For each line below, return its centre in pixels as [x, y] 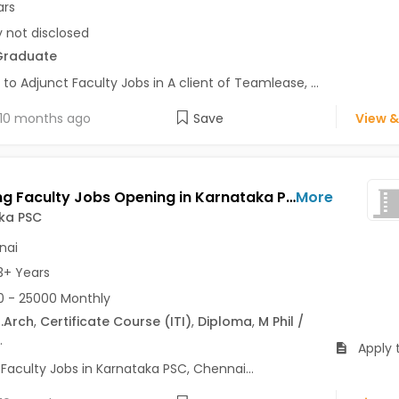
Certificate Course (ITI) [115, 322]
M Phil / [281, 322]
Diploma [224, 322]
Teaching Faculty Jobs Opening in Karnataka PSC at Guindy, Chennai [290, 197]
